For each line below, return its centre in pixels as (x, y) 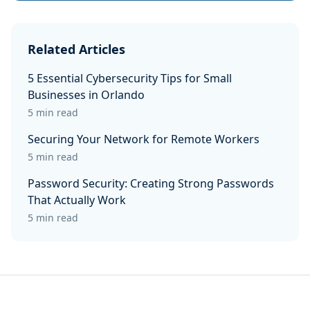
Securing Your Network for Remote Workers (144, 139)
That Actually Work (77, 200)
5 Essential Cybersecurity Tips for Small (130, 78)
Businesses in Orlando (86, 95)
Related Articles (76, 49)
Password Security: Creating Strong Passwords (151, 183)
